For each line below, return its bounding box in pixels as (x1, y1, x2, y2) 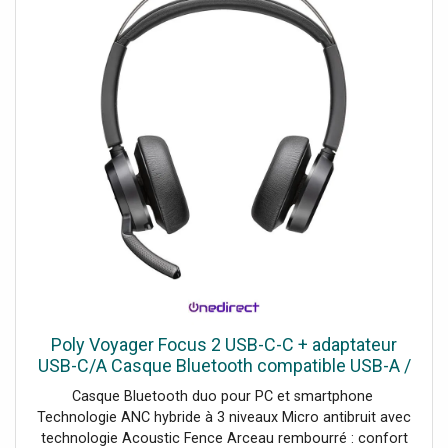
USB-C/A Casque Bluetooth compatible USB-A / (37, 355, 411, 376)
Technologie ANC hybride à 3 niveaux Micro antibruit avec (37, 409, 411, 427)
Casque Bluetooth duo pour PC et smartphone (71, 388, 377, 406)
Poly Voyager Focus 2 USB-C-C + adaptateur (51, 334, 397, 355)
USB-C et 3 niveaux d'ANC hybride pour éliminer (37, 376, 411, 397)
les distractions (162, 397, 286, 418)
